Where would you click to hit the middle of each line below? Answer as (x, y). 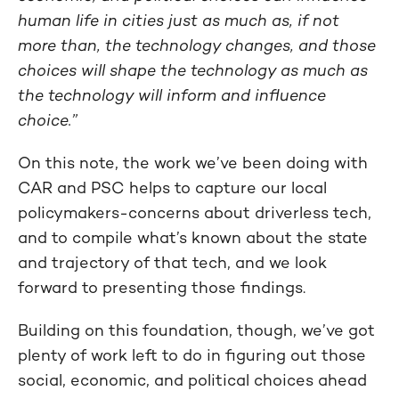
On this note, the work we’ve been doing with (193, 163)
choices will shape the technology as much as (193, 70)
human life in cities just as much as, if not (179, 20)
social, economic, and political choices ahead (192, 380)
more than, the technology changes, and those (197, 45)
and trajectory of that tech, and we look (172, 263)
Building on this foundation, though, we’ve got (196, 330)
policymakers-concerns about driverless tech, (195, 213)
